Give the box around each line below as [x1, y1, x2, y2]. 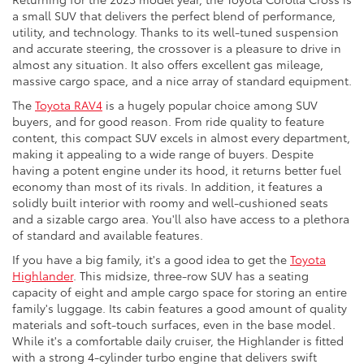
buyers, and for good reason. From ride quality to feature [12, 112, 324, 129]
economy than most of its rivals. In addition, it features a [12, 177, 323, 194]
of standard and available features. [12, 226, 203, 243]
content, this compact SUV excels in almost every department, [12, 128, 350, 145]
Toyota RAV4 [35, 96, 102, 113]
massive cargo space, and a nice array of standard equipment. [12, 71, 352, 89]
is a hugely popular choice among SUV [102, 96, 318, 113]
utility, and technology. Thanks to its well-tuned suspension [12, 23, 339, 40]
